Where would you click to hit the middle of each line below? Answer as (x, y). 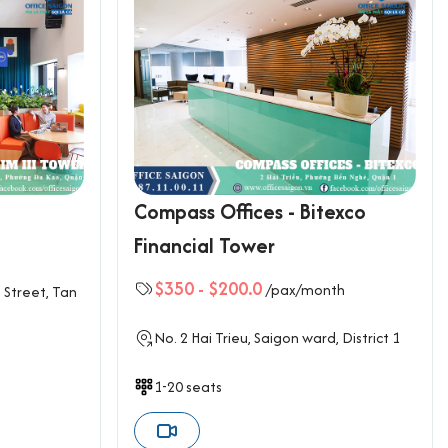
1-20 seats (187, 387)
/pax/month (305, 289)
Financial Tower (204, 246)
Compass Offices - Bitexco (249, 212)
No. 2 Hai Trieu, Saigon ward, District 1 (276, 337)
